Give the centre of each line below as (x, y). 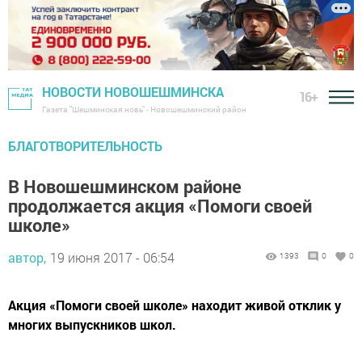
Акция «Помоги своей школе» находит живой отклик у (175, 305)
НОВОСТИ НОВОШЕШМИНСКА (133, 92)
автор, (27, 258)
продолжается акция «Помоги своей (160, 206)
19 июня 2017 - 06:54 (112, 258)
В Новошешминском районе (125, 187)
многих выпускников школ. (92, 325)
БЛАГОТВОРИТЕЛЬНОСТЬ (85, 146)
